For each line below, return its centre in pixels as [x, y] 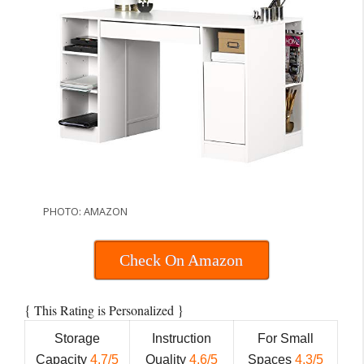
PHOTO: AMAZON [85, 212]
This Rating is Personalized [106, 310]
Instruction [182, 339]
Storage [77, 339]
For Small [286, 339]
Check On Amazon [181, 260]
